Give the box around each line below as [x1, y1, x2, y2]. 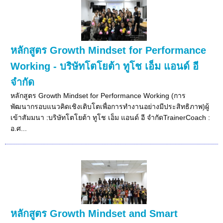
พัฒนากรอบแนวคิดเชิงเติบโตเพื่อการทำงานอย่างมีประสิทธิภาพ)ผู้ [10, 102, 210, 111]
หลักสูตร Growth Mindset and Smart [10, 208, 178, 219]
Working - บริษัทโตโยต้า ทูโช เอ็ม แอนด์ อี [10, 60, 199, 72]
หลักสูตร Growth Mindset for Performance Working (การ [10, 91, 186, 100]
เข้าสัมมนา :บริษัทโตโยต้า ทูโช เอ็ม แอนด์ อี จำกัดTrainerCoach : [10, 113, 211, 121]
